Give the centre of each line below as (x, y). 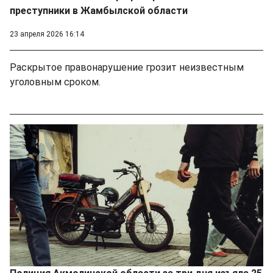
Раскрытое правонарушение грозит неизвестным (127, 67)
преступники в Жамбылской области (99, 10)
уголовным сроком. (55, 82)
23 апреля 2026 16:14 (47, 34)
